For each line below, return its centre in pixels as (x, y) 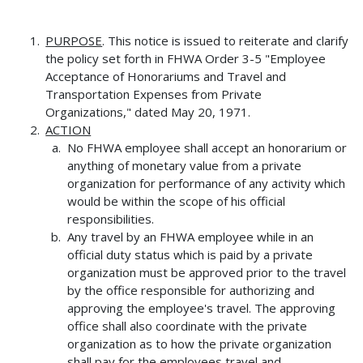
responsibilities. (110, 219)
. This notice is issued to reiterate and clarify (226, 41)
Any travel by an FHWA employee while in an (190, 237)
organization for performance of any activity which (206, 184)
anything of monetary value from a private (184, 166)
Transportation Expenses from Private (154, 94)
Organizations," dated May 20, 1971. (148, 112)
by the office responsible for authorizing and (190, 290)
